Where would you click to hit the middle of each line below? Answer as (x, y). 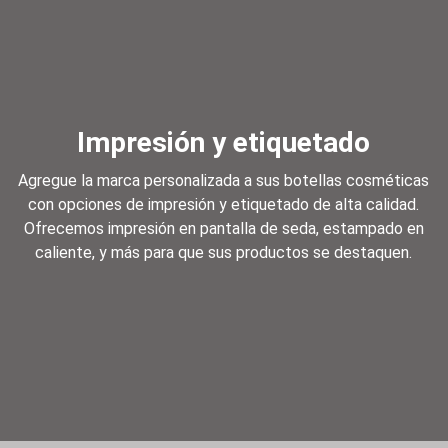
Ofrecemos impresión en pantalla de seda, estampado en (223, 229)
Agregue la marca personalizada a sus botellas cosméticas (224, 181)
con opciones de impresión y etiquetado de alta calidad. (224, 205)
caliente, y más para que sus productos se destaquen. (224, 253)
